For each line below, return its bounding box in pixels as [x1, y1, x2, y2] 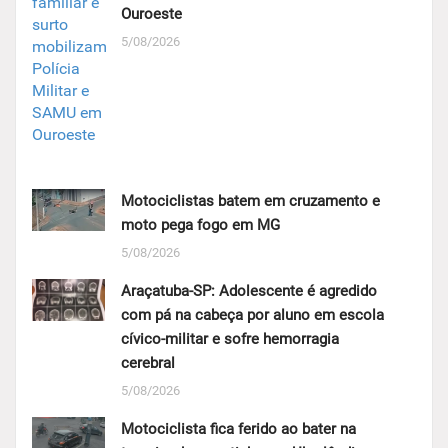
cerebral [120, 354, 175, 373]
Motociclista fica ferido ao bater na [120, 420, 356, 439]
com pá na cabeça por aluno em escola [120, 306, 384, 325]
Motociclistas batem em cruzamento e [120, 192, 380, 211]
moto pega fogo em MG [120, 216, 280, 235]
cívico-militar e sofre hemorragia [120, 330, 339, 349]
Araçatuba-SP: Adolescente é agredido [120, 282, 377, 301]
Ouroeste [120, 5, 182, 24]
